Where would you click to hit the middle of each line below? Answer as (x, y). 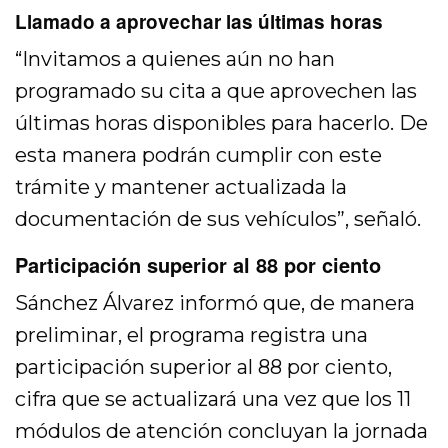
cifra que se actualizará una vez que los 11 (213, 399)
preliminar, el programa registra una (192, 335)
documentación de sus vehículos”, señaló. (218, 219)
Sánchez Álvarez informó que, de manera (215, 303)
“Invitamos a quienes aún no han (175, 59)
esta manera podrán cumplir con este (199, 155)
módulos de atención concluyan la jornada (222, 431)
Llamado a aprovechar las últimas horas (199, 22)
